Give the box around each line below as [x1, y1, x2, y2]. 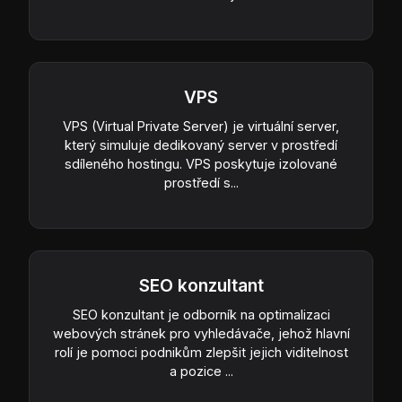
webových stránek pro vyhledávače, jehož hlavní [52, 325, 350, 341]
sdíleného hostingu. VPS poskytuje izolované [65, 155, 337, 171]
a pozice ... [169, 363, 233, 379]
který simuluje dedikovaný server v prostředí [65, 136, 337, 153]
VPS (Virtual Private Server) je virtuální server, [63, 118, 339, 134]
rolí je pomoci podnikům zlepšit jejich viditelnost [54, 344, 348, 360]
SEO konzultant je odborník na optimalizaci [72, 306, 330, 322]
